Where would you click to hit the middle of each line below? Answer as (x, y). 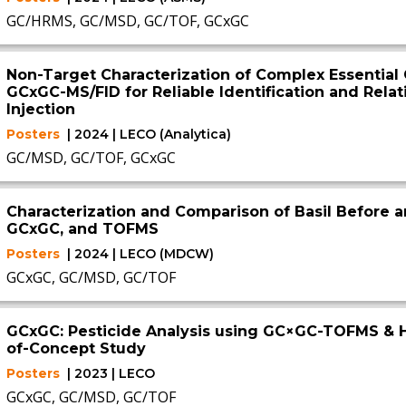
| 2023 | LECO (111, 373)
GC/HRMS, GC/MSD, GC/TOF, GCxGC (127, 21)
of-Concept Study (76, 348)
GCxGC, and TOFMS (82, 229)
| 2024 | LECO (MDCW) (140, 254)
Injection (40, 109)
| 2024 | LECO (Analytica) (149, 134)
